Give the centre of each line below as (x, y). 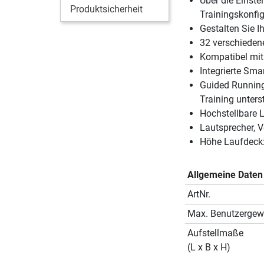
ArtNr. (199, 194)
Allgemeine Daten (225, 174)
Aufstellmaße (215, 233)
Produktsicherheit (106, 9)
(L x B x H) (209, 247)
